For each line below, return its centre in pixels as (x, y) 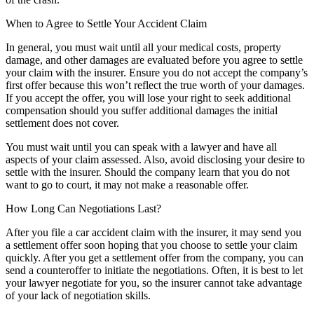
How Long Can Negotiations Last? (83, 208)
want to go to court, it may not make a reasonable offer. (129, 184)
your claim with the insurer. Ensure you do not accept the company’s (157, 72)
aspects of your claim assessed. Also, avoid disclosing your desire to (155, 159)
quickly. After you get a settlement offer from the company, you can (155, 257)
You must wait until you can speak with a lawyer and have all (141, 146)
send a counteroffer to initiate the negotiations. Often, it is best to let (154, 270)
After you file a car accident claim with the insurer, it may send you (153, 232)
